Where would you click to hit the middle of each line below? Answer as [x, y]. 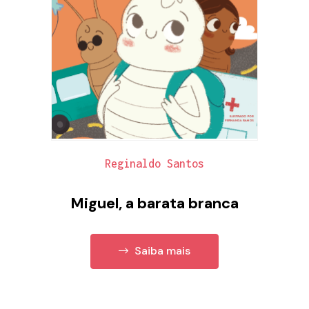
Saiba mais [161, 251]
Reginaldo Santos [154, 163]
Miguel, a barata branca [154, 203]
